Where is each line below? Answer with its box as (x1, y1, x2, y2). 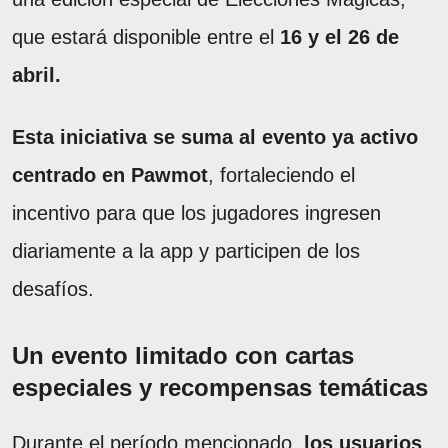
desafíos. (12, 277, 94, 300)
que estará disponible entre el (12, 25, 280, 48)
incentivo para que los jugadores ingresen (12, 201, 381, 224)
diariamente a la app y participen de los (12, 239, 360, 262)
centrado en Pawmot (12, 163, 208, 186)
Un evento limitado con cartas (12, 341, 354, 369)
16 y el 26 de (280, 25, 399, 48)
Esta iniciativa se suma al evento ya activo (12, 125, 418, 148)
